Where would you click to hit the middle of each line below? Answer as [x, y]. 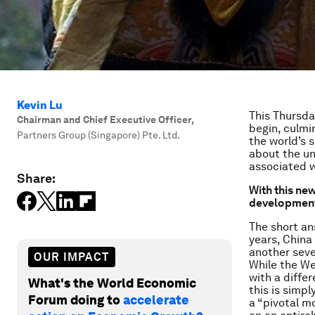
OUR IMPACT [72, 257]
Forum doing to [76, 300]
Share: [36, 178]
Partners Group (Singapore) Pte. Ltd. [98, 135]
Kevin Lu [40, 105]
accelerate [156, 300]
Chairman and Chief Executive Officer [104, 120]
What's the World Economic [112, 283]
